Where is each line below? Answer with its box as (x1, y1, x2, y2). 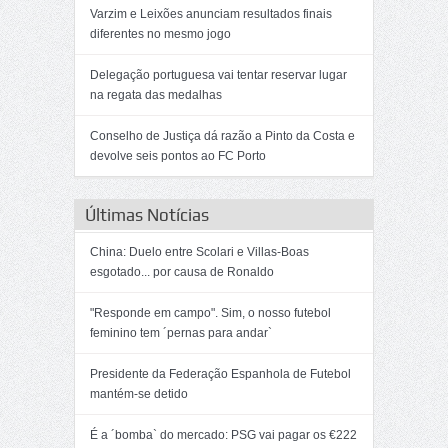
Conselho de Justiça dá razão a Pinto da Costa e (90, 129, 355, 143)
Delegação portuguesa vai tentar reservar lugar (90, 68, 347, 82)
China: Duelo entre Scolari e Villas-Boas (90, 245, 309, 259)
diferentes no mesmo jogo (90, 27, 231, 41)
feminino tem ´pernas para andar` (90, 326, 272, 340)
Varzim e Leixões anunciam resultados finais (90, 7, 332, 21)
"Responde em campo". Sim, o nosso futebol (90, 306, 331, 320)
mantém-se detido (90, 387, 188, 401)
